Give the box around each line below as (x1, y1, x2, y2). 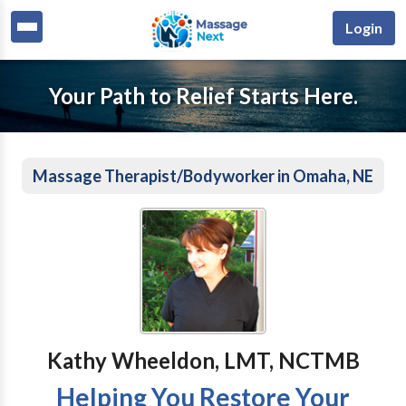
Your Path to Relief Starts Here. (48, 82, 358, 109)
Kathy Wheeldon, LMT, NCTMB (46, 347, 360, 373)
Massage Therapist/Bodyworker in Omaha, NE (33, 166, 373, 186)
